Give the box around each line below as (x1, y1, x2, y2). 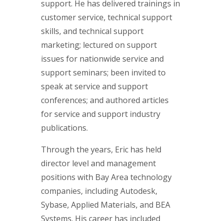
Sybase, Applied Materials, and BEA (41, 199, 170, 210)
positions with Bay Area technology (41, 171, 172, 183)
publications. (41, 122, 88, 133)
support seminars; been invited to (41, 67, 166, 78)
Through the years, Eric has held (41, 144, 161, 155)
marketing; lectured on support (41, 39, 157, 50)
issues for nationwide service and (41, 53, 164, 64)
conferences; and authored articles (41, 94, 169, 106)
